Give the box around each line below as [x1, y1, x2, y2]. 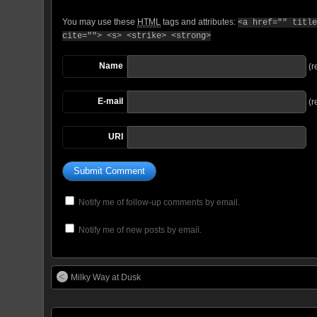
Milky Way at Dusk [71, 272, 141, 282]
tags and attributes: [161, 16, 238, 27]
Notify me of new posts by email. [79, 224, 202, 235]
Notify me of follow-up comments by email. [79, 197, 240, 207]
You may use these [62, 16, 137, 27]
